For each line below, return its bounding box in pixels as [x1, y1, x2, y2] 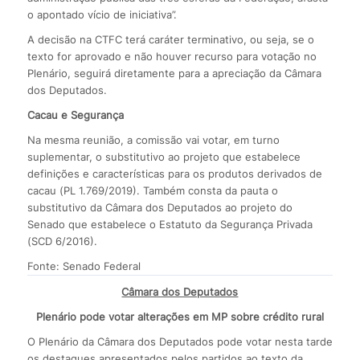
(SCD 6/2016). [27, 234, 97, 247]
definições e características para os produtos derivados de [27, 166, 322, 180]
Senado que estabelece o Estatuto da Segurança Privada [27, 217, 313, 231]
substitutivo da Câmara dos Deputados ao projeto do [27, 200, 292, 214]
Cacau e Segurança [27, 108, 124, 121]
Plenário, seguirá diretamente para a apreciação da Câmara [27, 66, 321, 80]
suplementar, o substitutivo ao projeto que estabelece [27, 149, 301, 163]
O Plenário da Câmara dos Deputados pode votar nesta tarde [27, 334, 333, 348]
